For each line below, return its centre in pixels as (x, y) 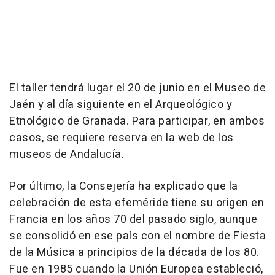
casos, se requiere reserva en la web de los (122, 138)
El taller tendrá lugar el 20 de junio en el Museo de (137, 88)
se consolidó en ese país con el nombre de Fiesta (137, 236)
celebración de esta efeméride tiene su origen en (137, 203)
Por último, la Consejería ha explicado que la (124, 187)
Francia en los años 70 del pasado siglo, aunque (134, 220)
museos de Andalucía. (67, 155)
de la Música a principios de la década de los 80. (134, 253)
